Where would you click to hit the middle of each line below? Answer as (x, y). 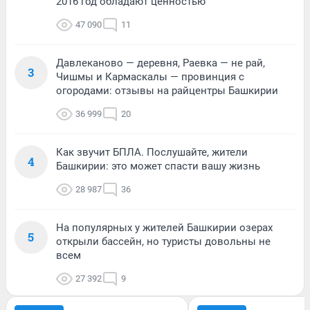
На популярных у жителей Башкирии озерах (164, 227)
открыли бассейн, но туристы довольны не (163, 241)
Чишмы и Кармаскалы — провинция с (150, 76)
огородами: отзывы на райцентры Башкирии (167, 90)
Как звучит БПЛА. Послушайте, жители (152, 152)
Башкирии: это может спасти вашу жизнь (158, 166)
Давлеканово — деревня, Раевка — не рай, (161, 63)
